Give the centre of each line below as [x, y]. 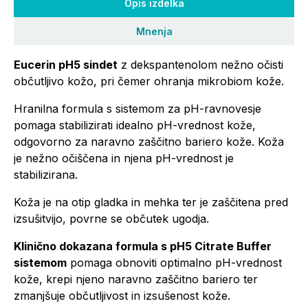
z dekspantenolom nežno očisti [200, 65]
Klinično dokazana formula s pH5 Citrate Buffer [143, 246]
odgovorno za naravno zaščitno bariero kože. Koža [149, 142]
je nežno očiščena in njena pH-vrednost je [124, 158]
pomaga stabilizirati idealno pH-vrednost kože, [135, 125]
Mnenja [154, 31]
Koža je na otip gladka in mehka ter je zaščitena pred [151, 202]
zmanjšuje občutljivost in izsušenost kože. [122, 296]
